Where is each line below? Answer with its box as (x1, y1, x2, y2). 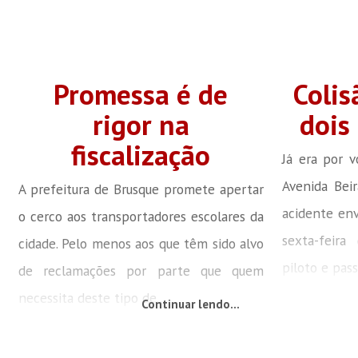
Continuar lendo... (141, 296, 240, 312)
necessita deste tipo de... (18, 288, 165, 307)
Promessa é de (54, 76, 229, 113)
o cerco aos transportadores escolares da (18, 207, 265, 225)
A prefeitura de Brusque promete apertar (18, 180, 265, 198)
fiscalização (71, 137, 211, 173)
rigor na (92, 106, 189, 143)
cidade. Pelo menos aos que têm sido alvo (18, 234, 265, 253)
